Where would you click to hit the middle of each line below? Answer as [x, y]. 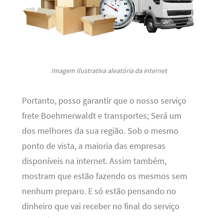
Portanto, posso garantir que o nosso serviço [104, 101]
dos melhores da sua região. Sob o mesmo [100, 131]
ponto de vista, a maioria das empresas [93, 146]
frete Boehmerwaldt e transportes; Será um [101, 116]
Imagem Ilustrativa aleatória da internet [109, 70]
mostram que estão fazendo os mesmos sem [104, 176]
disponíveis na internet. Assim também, [94, 161]
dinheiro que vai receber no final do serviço [100, 207]
